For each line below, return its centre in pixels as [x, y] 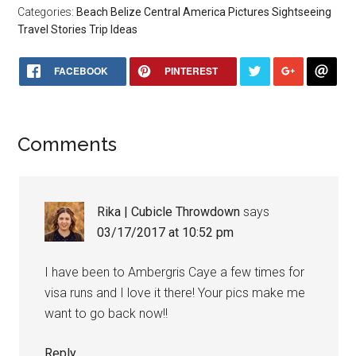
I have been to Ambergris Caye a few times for [175, 272]
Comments [68, 144]
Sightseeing [302, 12]
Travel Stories [52, 29]
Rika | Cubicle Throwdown [169, 211]
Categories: [47, 12]
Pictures [249, 12]
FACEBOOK [81, 70]
